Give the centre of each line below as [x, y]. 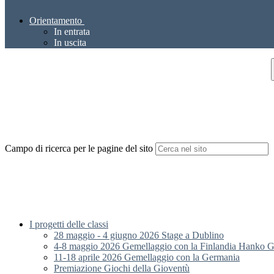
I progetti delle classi [69, 224]
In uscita [70, 43]
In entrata [72, 32]
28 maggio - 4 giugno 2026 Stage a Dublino [139, 235]
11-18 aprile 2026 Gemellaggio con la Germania [147, 257]
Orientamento [56, 21]
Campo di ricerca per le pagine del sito [79, 149]
